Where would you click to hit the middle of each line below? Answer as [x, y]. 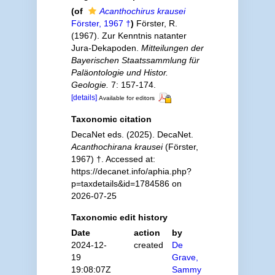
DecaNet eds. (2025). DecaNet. [132, 134]
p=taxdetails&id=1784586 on [126, 183]
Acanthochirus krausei [142, 11]
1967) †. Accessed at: [113, 159]
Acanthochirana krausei [117, 146]
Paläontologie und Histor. [119, 72]
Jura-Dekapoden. [106, 48]
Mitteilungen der [172, 48]
